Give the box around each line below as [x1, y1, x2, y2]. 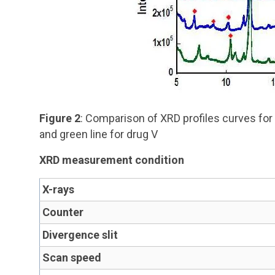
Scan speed [42, 251, 101, 264]
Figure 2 [39, 112, 80, 125]
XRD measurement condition [39, 153, 184, 166]
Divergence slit [42, 228, 118, 241]
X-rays [42, 183, 74, 196]
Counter [42, 206, 83, 219]
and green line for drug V [39, 128, 160, 141]
